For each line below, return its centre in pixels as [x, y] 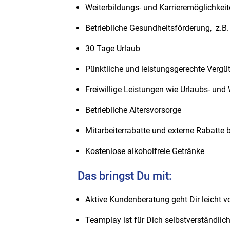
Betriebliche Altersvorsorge [133, 110]
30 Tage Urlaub [113, 48]
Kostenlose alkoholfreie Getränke [145, 151]
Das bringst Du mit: [125, 176]
